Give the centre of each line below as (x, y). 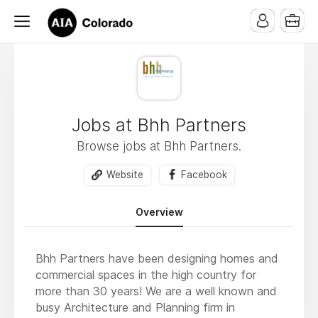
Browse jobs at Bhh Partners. (159, 146)
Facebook (204, 175)
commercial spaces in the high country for (146, 274)
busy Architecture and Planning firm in (135, 307)
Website (125, 175)
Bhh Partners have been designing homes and (157, 258)
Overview (159, 212)
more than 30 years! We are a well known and (156, 291)
